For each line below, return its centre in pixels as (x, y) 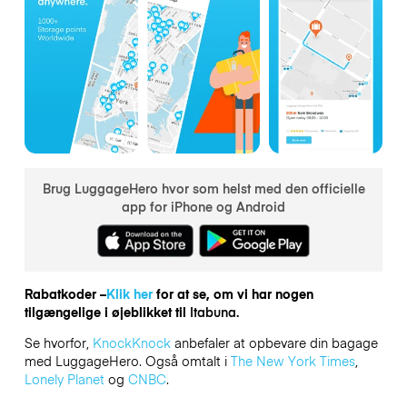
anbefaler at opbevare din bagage (274, 343)
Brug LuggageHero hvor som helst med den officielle (203, 188)
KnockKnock (131, 343)
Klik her (129, 293)
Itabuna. (214, 311)
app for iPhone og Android (203, 206)
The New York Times (293, 361)
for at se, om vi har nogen (233, 293)
